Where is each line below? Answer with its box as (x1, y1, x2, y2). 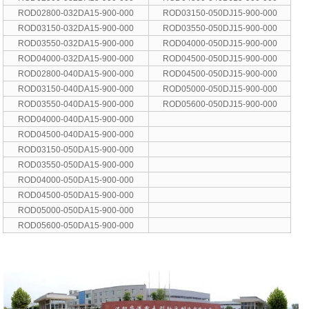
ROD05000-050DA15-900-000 (18, 205, 134, 215)
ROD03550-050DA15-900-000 (18, 159, 134, 170)
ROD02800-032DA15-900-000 (18, 8, 134, 18)
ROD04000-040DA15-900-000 (18, 114, 134, 124)
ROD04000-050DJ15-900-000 (162, 38, 277, 48)
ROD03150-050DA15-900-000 (18, 144, 134, 154)
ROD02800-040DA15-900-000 (18, 68, 134, 79)
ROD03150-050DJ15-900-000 (162, 8, 277, 18)
